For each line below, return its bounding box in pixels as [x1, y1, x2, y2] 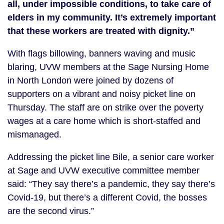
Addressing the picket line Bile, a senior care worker [7, 152, 214, 162]
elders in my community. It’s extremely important [7, 12, 216, 22]
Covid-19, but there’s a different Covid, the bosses [7, 192, 207, 202]
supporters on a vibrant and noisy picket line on [7, 89, 195, 99]
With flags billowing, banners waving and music [7, 48, 195, 58]
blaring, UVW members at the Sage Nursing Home [7, 62, 209, 72]
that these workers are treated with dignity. [7, 26, 190, 36]
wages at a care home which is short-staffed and [7, 116, 200, 126]
